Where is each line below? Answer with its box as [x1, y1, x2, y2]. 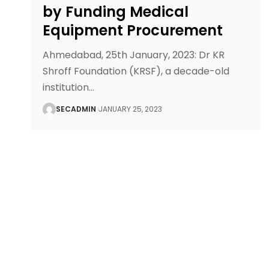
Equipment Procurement [43, 20, 223, 41]
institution [43, 80, 89, 95]
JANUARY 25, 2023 [98, 104, 163, 115]
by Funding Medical [43, 2, 189, 22]
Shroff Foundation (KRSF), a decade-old [43, 64, 230, 79]
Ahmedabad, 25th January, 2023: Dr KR [43, 48, 225, 62]
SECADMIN [56, 104, 97, 115]
